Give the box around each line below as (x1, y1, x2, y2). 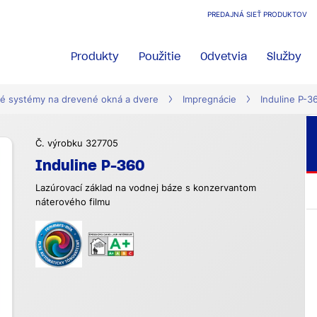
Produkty (71, 50, 120, 63)
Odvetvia (200, 50, 248, 63)
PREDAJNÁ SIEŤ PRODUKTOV (207, 11, 307, 18)
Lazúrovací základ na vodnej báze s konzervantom (35, 183, 256, 193)
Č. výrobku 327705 (35, 138, 118, 149)
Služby (267, 50, 302, 63)
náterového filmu (35, 197, 110, 207)
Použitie (139, 50, 181, 63)
